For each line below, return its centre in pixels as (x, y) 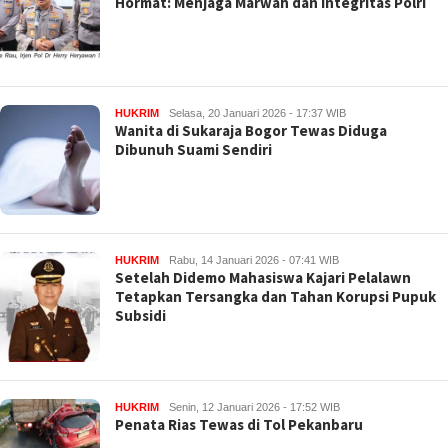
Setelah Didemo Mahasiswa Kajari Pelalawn (263, 277)
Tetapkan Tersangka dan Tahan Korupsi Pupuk (275, 296)
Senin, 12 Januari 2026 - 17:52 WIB (254, 407)
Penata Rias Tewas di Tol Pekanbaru (239, 424)
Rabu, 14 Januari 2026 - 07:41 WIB (254, 260)
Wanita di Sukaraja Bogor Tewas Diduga (251, 130)
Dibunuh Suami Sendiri (193, 149)
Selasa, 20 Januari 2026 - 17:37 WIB (257, 113)
